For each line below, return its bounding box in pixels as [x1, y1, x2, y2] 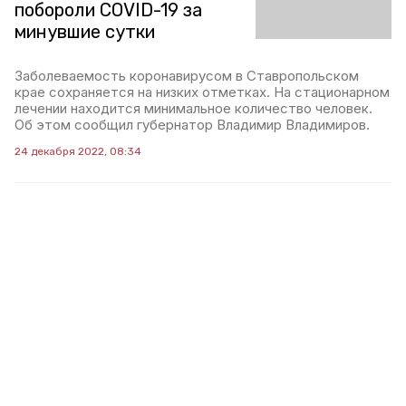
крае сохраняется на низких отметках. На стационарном [14, 82, 390, 101]
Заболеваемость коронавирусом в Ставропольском [14, 66, 359, 84]
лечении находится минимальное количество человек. [14, 99, 372, 117]
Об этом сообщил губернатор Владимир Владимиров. [14, 115, 370, 133]
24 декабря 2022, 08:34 [14, 144, 141, 158]
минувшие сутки [14, 20, 155, 43]
